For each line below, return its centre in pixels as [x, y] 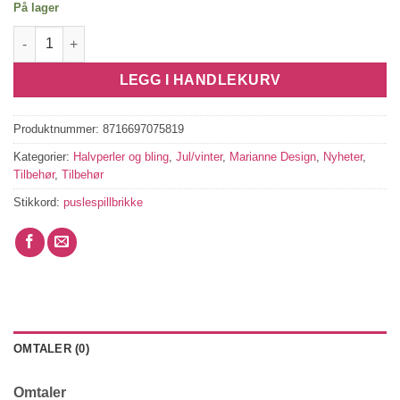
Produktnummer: [58, 129]
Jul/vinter [199, 157]
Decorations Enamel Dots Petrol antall [128, 35]
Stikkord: [38, 203]
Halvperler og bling [121, 157]
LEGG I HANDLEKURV [200, 79]
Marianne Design [273, 157]
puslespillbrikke [103, 203]
